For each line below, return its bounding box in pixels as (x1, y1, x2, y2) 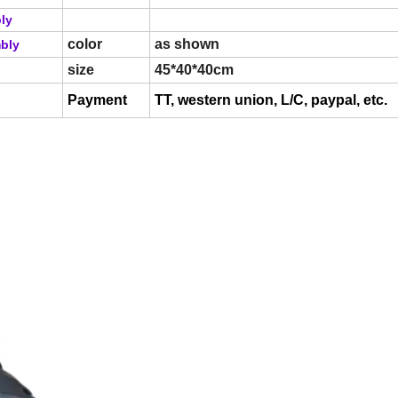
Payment (68, 92, 127, 108)
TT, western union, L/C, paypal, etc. (155, 92, 387, 108)
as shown (155, 36, 223, 52)
